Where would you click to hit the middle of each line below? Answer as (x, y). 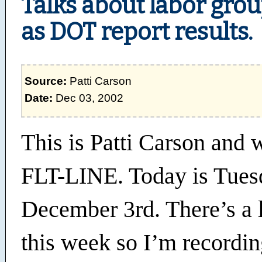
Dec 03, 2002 (88, 98)
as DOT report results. (137, 32)
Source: (46, 81)
